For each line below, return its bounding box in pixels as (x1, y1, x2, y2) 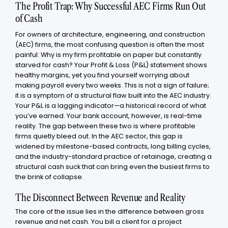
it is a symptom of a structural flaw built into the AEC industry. (15, 91, 211, 100)
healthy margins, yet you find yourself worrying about (15, 70, 189, 79)
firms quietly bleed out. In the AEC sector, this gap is (15, 131, 183, 140)
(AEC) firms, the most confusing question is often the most (15, 40, 204, 49)
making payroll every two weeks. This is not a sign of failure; (15, 80, 209, 90)
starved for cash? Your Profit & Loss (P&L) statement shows (15, 60, 207, 69)
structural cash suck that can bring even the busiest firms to (15, 162, 210, 171)
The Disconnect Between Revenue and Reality (15, 190, 186, 204)
